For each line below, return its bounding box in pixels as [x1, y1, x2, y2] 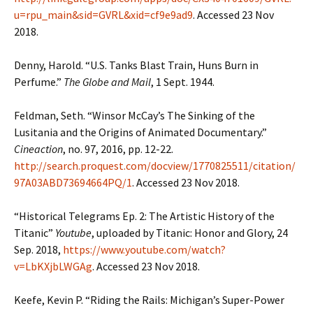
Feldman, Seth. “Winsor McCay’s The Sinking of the [14, 108, 255, 122]
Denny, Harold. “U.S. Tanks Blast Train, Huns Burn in [14, 58, 259, 72]
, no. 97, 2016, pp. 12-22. [63, 142, 173, 156]
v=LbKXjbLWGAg [14, 259, 92, 273]
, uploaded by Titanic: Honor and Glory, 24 [92, 226, 288, 240]
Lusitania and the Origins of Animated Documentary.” [14, 125, 267, 139]
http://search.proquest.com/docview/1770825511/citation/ [14, 159, 296, 173]
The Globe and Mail [64, 75, 151, 89]
